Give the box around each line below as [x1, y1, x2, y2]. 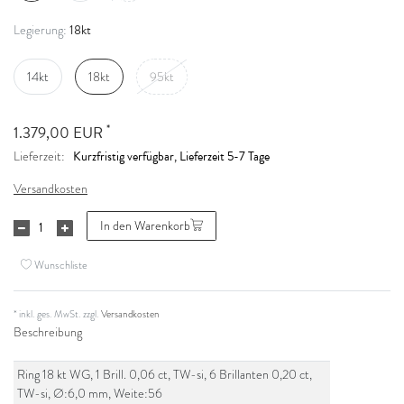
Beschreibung [14, 323, 82, 341]
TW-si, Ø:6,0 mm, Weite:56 [17, 384, 163, 402]
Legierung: [14, 22, 67, 40]
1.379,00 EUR [14, 122, 106, 145]
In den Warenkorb [100, 216, 190, 234]
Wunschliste [34, 257, 87, 273]
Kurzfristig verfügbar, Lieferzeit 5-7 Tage [72, 147, 270, 167]
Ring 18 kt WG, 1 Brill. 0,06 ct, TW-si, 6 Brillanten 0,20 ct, [17, 365, 313, 383]
